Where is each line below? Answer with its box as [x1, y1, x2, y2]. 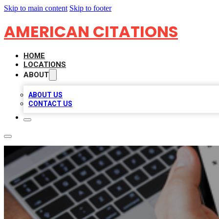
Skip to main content [4, 4, 67, 12]
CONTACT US [28, 100, 72, 108]
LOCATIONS [23, 60, 66, 69]
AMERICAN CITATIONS [4, 21, 178, 43]
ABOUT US [28, 91, 63, 99]
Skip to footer [69, 4, 111, 12]
